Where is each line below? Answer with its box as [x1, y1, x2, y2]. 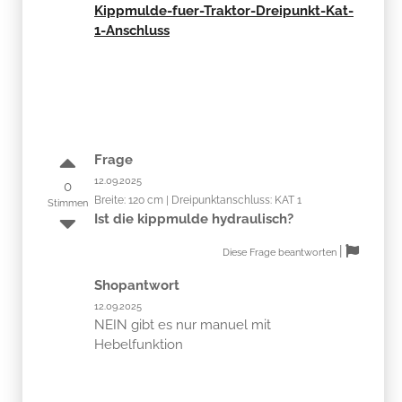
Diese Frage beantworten [223, 246, 339, 258]
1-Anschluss [94, 22, 170, 39]
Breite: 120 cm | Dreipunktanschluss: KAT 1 [94, 193, 301, 206]
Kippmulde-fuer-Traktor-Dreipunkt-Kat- [94, 2, 354, 19]
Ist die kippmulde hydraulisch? [94, 210, 293, 227]
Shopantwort [94, 276, 179, 293]
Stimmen [47, 197, 88, 208]
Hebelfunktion [94, 336, 183, 353]
